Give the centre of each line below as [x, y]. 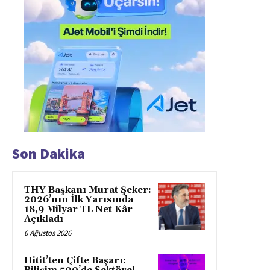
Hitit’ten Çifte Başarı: [75, 261]
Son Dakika [49, 154]
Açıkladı [44, 219]
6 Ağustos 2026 [48, 233]
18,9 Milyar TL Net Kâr [78, 210]
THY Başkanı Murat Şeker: [88, 190]
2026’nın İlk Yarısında [79, 200]
